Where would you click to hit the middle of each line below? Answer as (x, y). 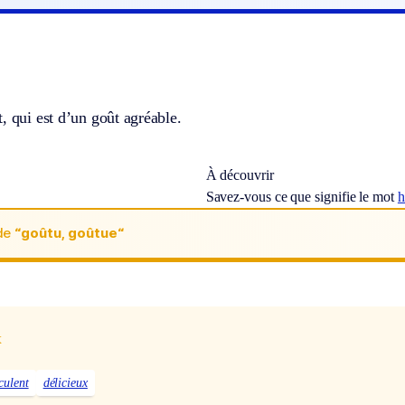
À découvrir (240, 174)
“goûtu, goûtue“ (69, 233)
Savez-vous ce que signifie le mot (301, 196)
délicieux (65, 383)
